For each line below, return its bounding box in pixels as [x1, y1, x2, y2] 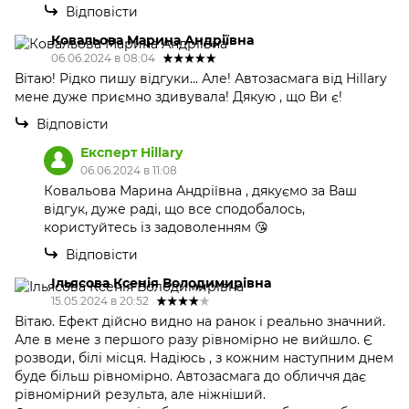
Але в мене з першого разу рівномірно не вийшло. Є [15, 330, 372, 348]
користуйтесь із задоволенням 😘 [44, 218, 268, 236]
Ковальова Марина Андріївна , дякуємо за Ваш [44, 182, 357, 199]
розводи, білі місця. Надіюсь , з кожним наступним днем [15, 349, 393, 366]
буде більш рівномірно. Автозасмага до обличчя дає [15, 367, 366, 384]
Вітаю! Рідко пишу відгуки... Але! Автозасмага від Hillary [15, 69, 387, 87]
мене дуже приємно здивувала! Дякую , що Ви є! [15, 88, 342, 105]
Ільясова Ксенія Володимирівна [51, 274, 271, 291]
